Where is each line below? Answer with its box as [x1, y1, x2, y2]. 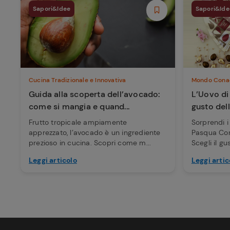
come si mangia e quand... [29, 101, 129, 112]
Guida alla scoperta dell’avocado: [29, 88, 161, 100]
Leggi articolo [29, 155, 77, 165]
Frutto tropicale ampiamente [29, 117, 127, 127]
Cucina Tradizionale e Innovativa [29, 75, 126, 84]
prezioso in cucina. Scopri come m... [29, 138, 151, 147]
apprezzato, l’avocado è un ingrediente [29, 127, 161, 137]
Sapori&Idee [33, 4, 71, 13]
